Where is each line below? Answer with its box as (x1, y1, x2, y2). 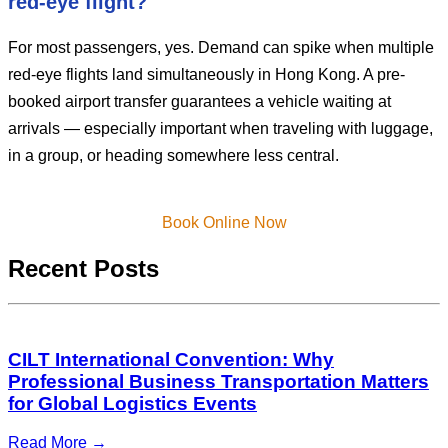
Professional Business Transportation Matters (8, 371, 429, 393)
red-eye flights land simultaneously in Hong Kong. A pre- (8, 65, 405, 83)
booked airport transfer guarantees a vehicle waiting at (8, 92, 391, 110)
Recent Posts (8, 254, 159, 282)
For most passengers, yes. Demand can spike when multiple (8, 38, 434, 56)
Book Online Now (161, 213, 287, 231)
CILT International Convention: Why (8, 349, 334, 371)
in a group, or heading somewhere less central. (8, 146, 339, 164)
